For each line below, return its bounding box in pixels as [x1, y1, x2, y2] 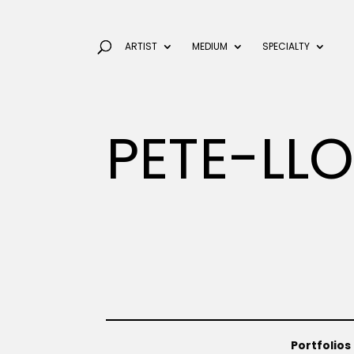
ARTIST [124, 40, 157, 53]
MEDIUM [191, 40, 228, 53]
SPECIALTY [262, 40, 310, 53]
